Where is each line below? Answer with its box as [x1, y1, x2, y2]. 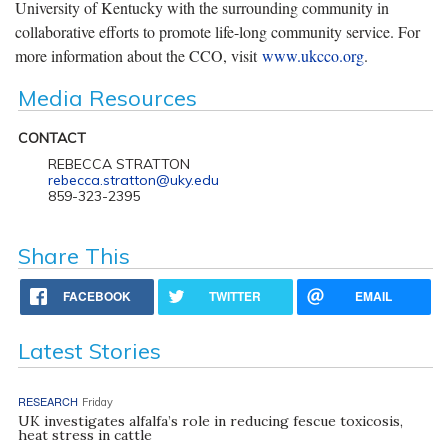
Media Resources [17, 83, 197, 112]
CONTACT [17, 128, 86, 147]
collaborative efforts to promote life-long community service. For [15, 20, 420, 42]
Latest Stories [17, 336, 161, 365]
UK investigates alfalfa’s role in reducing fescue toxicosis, [17, 411, 403, 430]
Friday [81, 394, 113, 409]
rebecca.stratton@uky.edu [47, 170, 219, 189]
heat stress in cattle [17, 425, 152, 444]
